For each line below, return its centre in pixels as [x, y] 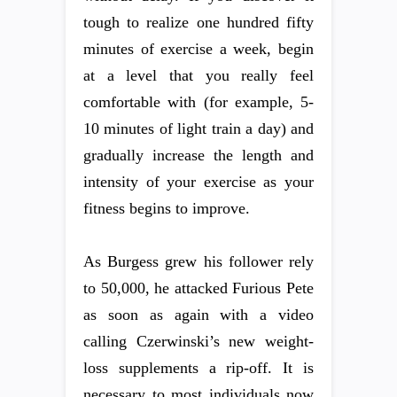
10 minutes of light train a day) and [198, 128]
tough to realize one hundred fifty [198, 22]
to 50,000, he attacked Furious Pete [198, 288]
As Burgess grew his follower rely [198, 261]
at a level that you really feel [198, 75]
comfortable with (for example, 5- [198, 102]
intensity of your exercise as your [198, 182]
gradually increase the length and [198, 155]
